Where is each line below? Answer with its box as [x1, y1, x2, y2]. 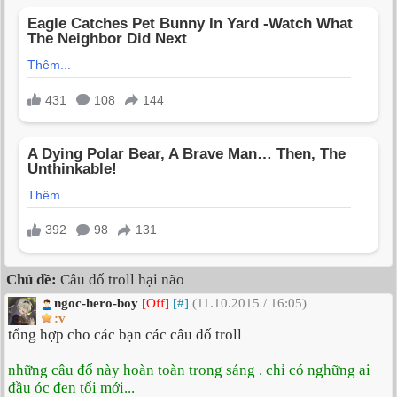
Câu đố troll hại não [57, 271, 184, 289]
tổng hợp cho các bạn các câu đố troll [8, 326, 242, 344]
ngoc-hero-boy [54, 296, 138, 311]
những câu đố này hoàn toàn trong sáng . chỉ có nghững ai [8, 362, 370, 379]
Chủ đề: [6, 271, 57, 289]
